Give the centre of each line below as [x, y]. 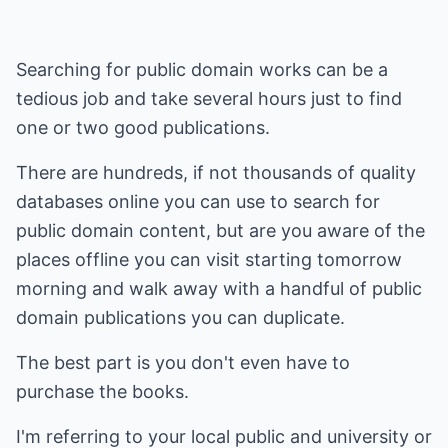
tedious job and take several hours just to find [209, 98]
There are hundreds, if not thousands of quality [216, 172]
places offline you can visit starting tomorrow [209, 259]
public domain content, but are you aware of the [220, 230]
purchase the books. [102, 391]
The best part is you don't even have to [183, 362]
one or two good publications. [143, 127]
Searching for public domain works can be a [202, 69]
